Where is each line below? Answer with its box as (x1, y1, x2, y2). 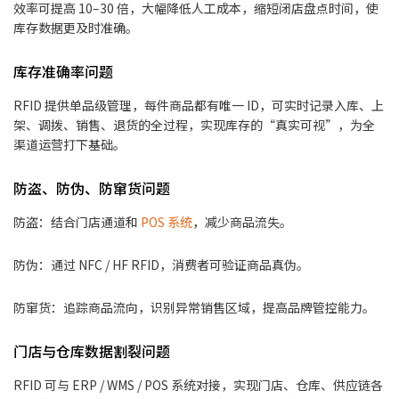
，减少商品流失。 (192, 213, 292, 232)
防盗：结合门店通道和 (13, 213, 141, 232)
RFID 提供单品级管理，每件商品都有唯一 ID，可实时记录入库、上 (13, 96, 384, 115)
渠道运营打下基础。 (13, 135, 126, 154)
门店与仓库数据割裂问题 (13, 340, 170, 362)
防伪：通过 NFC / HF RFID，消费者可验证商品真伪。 (13, 256, 309, 274)
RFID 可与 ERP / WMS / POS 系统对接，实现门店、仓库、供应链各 (13, 376, 383, 395)
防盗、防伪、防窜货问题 (13, 177, 170, 199)
